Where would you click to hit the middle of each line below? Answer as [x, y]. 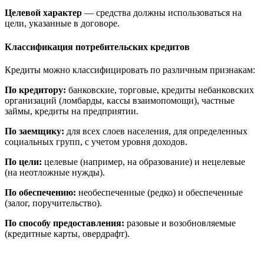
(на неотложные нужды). [55, 172]
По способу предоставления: [65, 223]
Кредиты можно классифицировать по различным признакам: [130, 70]
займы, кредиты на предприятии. [72, 111]
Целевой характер [43, 13]
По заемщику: [34, 131]
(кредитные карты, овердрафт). [67, 233]
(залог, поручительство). [53, 203]
